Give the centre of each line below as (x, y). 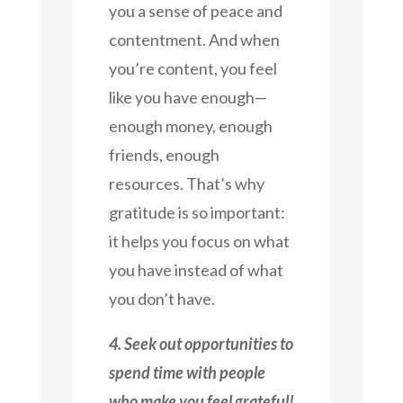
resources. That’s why (186, 183)
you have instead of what (196, 269)
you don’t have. (161, 298)
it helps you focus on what (199, 241)
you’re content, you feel (193, 68)
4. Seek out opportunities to (201, 343)
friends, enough (164, 154)
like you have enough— (188, 97)
